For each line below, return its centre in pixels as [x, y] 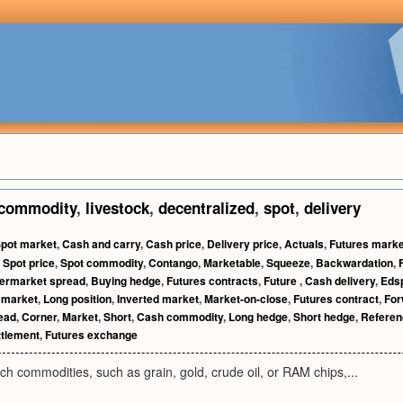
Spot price [29, 263]
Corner [39, 317]
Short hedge [324, 317]
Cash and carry [101, 244]
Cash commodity [180, 317]
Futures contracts [212, 281]
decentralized [206, 208]
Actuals [304, 244]
